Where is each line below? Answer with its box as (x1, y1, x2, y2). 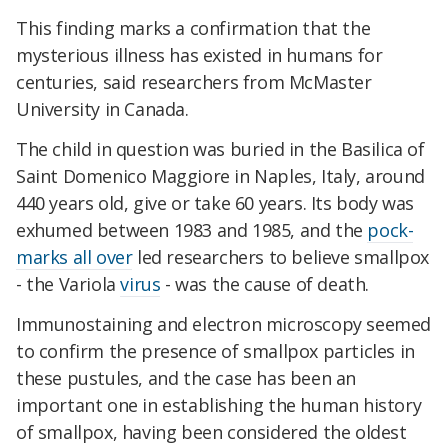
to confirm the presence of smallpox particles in (16, 339, 415, 364)
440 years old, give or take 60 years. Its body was (16, 191, 415, 216)
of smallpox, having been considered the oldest (16, 420, 407, 445)
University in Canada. (16, 97, 189, 122)
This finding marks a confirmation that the (16, 16, 371, 41)
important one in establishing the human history (16, 393, 422, 418)
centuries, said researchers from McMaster (16, 70, 372, 95)
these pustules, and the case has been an (16, 366, 357, 391)
